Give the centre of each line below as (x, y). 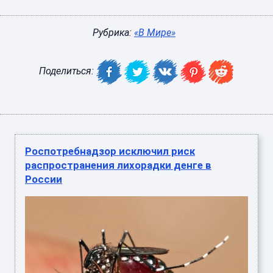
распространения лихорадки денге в (118, 165)
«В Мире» (155, 33)
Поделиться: (68, 71)
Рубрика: (113, 33)
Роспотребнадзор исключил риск (110, 151)
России (44, 179)
